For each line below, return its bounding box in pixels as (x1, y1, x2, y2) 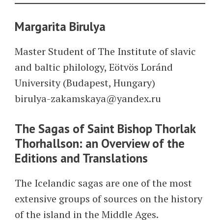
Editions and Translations (15, 150, 148, 166)
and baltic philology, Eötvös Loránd (15, 60, 173, 74)
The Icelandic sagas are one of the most (15, 176, 192, 190)
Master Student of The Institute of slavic (15, 45, 196, 58)
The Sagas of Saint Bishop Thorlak (15, 121, 195, 137)
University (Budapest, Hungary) (15, 76, 155, 89)
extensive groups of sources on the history (15, 192, 202, 205)
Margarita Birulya (15, 19, 106, 34)
